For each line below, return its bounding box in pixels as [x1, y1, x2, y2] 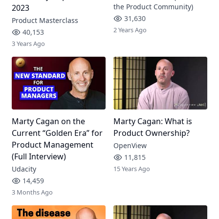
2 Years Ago [113, 25, 147, 34]
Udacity [12, 164, 36, 174]
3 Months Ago [12, 187, 53, 197]
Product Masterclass [12, 15, 78, 25]
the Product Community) [113, 1, 193, 11]
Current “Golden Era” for [12, 127, 103, 138]
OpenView [113, 140, 147, 150]
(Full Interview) [12, 151, 66, 162]
